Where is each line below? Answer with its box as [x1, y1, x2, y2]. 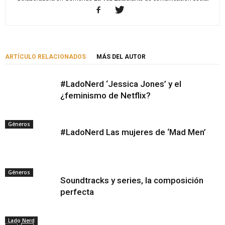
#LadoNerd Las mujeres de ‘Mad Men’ [60, 127, 206, 138]
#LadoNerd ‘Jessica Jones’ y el [60, 79, 181, 89]
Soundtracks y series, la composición [60, 175, 203, 186]
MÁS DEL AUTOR [96, 53, 146, 61]
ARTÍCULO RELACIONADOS [5, 53, 86, 61]
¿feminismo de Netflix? [60, 90, 151, 101]
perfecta [60, 187, 94, 197]
